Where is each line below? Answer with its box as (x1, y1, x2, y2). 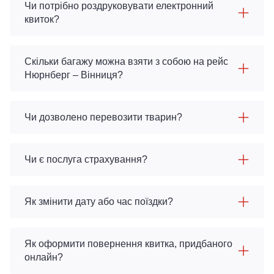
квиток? (24, 14, 59, 24)
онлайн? (24, 252, 63, 262)
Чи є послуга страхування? (24, 154, 147, 165)
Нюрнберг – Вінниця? (24, 70, 123, 80)
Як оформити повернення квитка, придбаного (24, 239, 232, 249)
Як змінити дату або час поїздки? (24, 196, 173, 207)
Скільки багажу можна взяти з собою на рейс (24, 56, 228, 67)
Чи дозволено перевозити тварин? (24, 112, 182, 122)
